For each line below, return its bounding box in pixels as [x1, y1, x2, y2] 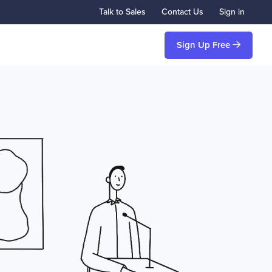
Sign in [219, 7, 245, 17]
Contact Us [161, 7, 203, 17]
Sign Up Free [177, 39, 233, 50]
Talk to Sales [99, 7, 146, 17]
